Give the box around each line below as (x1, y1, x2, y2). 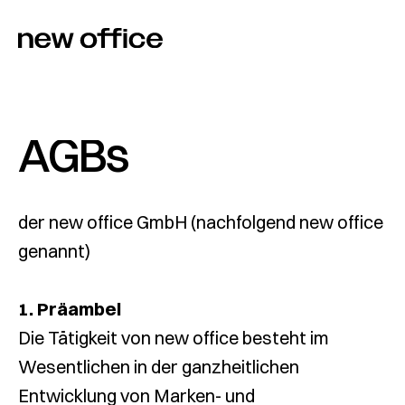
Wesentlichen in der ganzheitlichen (18, 355, 299, 378)
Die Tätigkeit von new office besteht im (18, 326, 329, 349)
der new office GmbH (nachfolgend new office (18, 211, 383, 233)
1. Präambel (18, 297, 121, 320)
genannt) (18, 240, 90, 262)
